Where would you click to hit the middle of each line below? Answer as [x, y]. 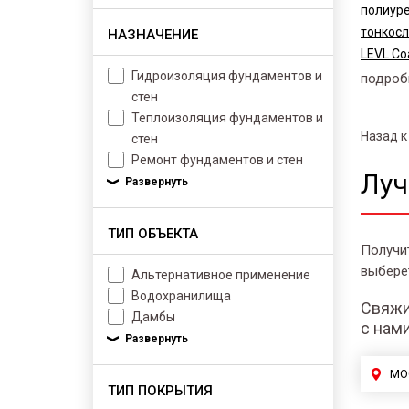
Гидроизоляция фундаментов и [227, 76]
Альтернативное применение [221, 275]
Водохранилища [181, 296]
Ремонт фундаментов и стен [217, 160]
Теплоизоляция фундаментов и [227, 118]
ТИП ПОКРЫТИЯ [160, 391]
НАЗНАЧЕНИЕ [153, 35]
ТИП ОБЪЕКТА [153, 234]
